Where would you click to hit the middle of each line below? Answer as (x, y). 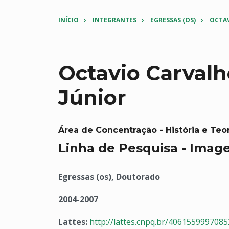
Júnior (92, 97)
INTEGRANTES (114, 20)
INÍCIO (68, 20)
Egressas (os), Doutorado (109, 177)
